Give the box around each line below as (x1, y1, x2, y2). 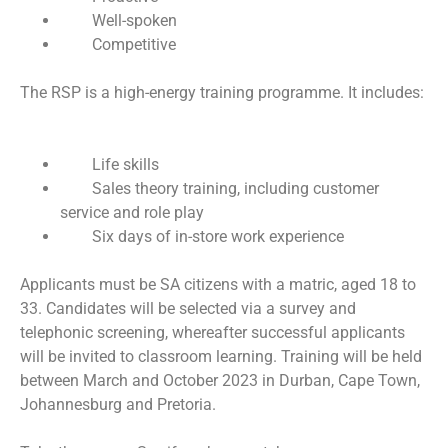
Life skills (92, 155, 163, 175)
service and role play (60, 203, 208, 223)
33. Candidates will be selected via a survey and (20, 299, 356, 319)
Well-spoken (92, 11, 185, 31)
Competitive (92, 35, 180, 55)
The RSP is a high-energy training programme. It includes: (20, 83, 424, 103)
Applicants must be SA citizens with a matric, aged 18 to (20, 275, 416, 295)
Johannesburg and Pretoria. (20, 395, 224, 415)
